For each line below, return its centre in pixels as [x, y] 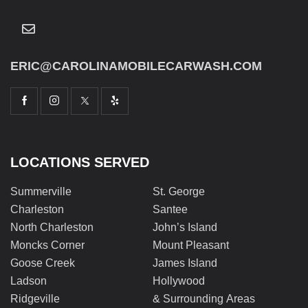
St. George [179, 191]
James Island [185, 263]
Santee [170, 209]
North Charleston [52, 227]
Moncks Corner [47, 245]
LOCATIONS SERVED [80, 163]
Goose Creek [43, 263]
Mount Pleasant [191, 245]
